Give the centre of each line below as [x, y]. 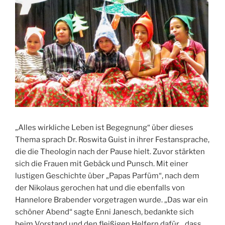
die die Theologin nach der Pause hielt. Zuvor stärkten [110, 152]
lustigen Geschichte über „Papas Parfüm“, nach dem [107, 176]
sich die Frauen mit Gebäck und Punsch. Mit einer [102, 164]
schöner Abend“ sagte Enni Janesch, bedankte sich [104, 212]
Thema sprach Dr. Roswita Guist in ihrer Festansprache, [112, 140]
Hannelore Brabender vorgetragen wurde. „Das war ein [111, 200]
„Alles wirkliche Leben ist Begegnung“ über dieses [104, 128]
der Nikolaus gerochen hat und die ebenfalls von [100, 188]
